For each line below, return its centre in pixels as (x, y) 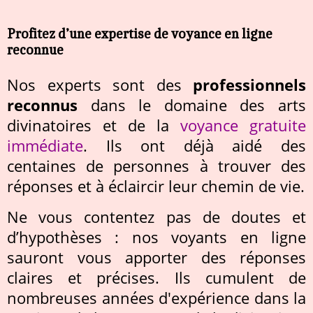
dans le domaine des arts (192, 105)
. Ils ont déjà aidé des (195, 146)
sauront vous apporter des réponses (156, 258)
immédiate (45, 146)
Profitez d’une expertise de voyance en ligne (139, 34)
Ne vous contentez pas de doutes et (156, 217)
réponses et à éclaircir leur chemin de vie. (156, 187)
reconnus (42, 105)
